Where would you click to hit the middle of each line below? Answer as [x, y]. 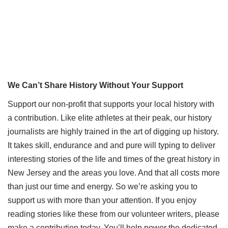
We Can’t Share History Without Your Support [95, 85]
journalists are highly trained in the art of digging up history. [113, 131]
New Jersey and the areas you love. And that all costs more [114, 173]
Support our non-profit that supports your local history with [111, 104]
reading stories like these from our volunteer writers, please [113, 214]
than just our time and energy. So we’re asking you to [103, 186]
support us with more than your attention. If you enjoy [102, 200]
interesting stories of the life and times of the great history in [114, 159]
